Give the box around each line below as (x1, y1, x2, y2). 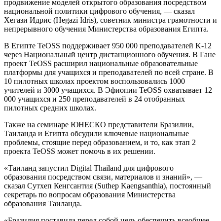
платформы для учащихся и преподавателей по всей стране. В (4, 68, 214, 77)
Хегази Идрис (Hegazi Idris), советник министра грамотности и (4, 16, 217, 25)
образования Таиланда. (4, 199, 82, 208)
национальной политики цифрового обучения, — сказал (4, 7, 195, 16)
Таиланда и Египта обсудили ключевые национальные (4, 129, 189, 138)
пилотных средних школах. (4, 104, 96, 112)
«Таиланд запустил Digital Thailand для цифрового (4, 164, 174, 173)
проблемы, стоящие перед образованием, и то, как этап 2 (4, 138, 196, 147)
